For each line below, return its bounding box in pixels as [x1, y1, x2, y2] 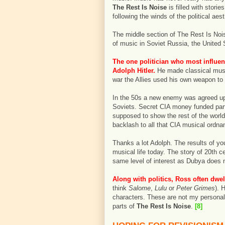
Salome [129, 184, 151, 192]
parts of [113, 202, 137, 210]
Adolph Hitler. [113, 67, 155, 74]
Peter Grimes [176, 184, 215, 192]
